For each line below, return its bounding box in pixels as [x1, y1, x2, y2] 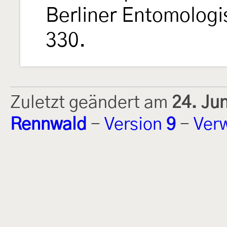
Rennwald [10, 116, 87, 134]
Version [104, 116, 166, 134]
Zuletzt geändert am [10, 94, 172, 112]
